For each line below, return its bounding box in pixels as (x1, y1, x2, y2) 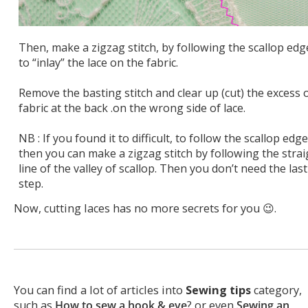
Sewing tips (186, 283, 251, 298)
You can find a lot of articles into (14, 283, 186, 298)
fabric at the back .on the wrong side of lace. (19, 100, 245, 115)
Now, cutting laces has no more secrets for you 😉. (14, 201, 276, 217)
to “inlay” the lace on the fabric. (19, 54, 178, 70)
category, (251, 283, 302, 298)
